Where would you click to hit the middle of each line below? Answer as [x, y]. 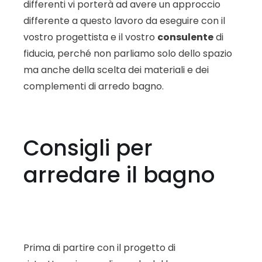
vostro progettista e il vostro [90, 37]
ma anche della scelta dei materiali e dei [116, 70]
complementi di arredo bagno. [94, 86]
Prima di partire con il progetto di [99, 248]
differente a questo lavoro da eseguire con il [124, 20]
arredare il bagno [119, 175]
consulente [185, 37]
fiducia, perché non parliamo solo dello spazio [128, 53]
